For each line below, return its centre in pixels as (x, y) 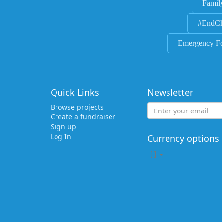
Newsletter (170, 92)
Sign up (63, 127)
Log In (61, 137)
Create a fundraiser (83, 117)
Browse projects (77, 107)
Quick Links (75, 92)
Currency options (183, 139)
